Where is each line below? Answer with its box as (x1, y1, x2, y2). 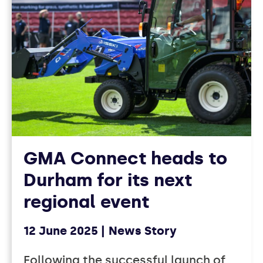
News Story (109, 224, 177, 238)
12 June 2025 (23, 224, 98, 238)
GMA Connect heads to (23, 148, 227, 170)
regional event (23, 191, 149, 213)
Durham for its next (23, 170, 192, 191)
